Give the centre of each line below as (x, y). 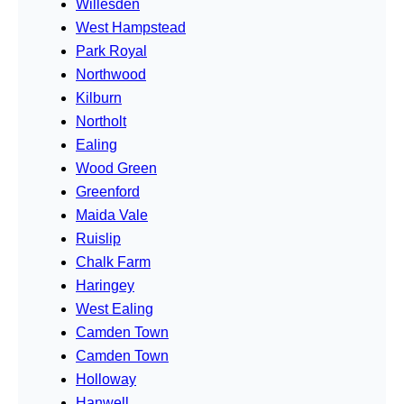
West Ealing (115, 308)
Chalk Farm (113, 262)
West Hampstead (131, 27)
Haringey (105, 285)
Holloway (106, 379)
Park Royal (111, 50)
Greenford (108, 191)
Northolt (101, 121)
